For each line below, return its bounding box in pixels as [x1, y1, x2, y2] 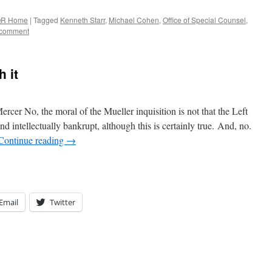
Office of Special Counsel [163, 15, 246, 25]
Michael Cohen [109, 15, 159, 25]
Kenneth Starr [60, 15, 105, 25]
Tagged [33, 15, 58, 25]
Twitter [50, 197, 75, 208]
